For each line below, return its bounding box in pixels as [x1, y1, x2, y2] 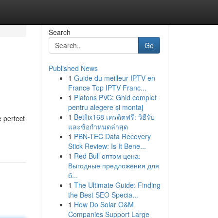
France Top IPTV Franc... [68, 83, 146, 92]
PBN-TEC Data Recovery [73, 131, 151, 141]
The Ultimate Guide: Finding [73, 180, 161, 190]
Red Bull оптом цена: [73, 151, 141, 161]
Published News [48, 63, 98, 73]
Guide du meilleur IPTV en [73, 73, 155, 83]
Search [48, 27, 71, 37]
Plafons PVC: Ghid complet [73, 92, 157, 102]
